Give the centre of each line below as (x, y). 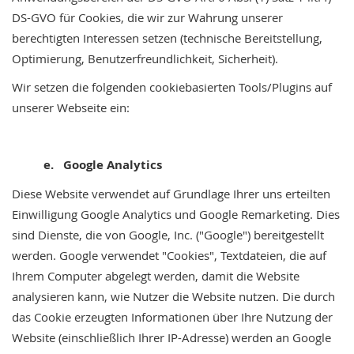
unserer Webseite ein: (71, 107)
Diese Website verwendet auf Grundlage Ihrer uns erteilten (171, 194)
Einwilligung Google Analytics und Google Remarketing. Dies (176, 214)
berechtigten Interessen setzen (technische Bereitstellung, (167, 38)
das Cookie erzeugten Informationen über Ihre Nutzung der (172, 317)
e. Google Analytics (96, 165)
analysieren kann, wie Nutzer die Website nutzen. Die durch (173, 296)
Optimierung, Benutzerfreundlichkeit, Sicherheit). (145, 58)
